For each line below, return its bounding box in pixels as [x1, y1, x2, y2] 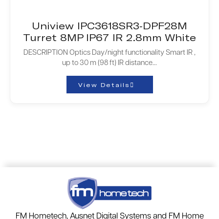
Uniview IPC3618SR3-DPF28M [32, 20, 187, 32]
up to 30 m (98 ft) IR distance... [62, 60, 157, 67]
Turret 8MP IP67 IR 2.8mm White [23, 31, 196, 44]
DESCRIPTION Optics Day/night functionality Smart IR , [23, 49, 196, 57]
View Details [78, 81, 130, 88]
